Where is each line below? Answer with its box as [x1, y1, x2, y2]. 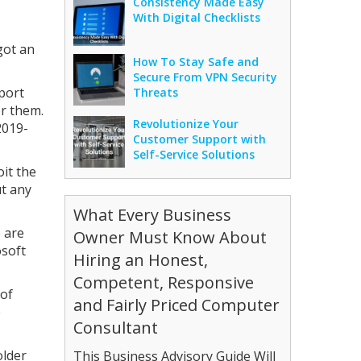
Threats [133, 84, 179, 100]
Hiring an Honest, [73, 248, 209, 271]
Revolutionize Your [133, 115, 239, 131]
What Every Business [73, 203, 232, 226]
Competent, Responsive [73, 271, 255, 293]
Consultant [73, 316, 159, 338]
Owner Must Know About [73, 226, 268, 248]
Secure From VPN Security [133, 68, 278, 85]
